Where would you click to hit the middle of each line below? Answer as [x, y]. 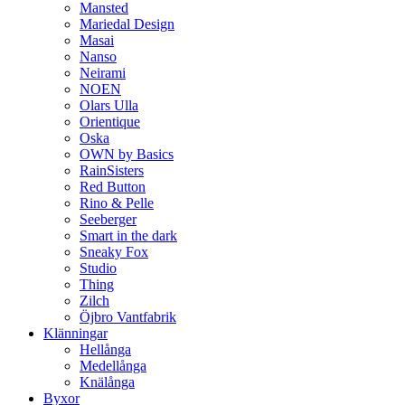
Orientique [110, 122]
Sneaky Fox [114, 252]
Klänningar [75, 333]
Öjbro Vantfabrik [128, 317]
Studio [98, 268]
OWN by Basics [127, 154]
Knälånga [107, 382]
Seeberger [108, 219]
